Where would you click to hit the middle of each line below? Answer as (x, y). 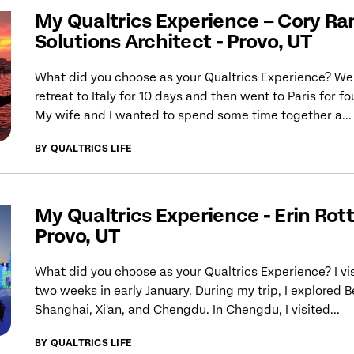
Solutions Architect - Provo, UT (173, 42)
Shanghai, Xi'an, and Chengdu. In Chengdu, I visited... (187, 310)
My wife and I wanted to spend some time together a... (193, 116)
